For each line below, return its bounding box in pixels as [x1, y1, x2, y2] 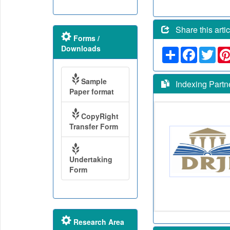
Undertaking [69, 154, 112, 164]
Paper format [69, 86, 114, 97]
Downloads [61, 43, 101, 53]
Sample [81, 76, 107, 86]
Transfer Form [69, 121, 118, 131]
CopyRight [81, 111, 119, 121]
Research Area [71, 217, 124, 227]
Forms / [71, 33, 100, 43]
